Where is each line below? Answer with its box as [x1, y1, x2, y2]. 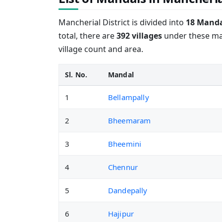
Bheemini [108, 139, 142, 149]
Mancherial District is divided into [58, 17, 186, 28]
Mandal [108, 70, 134, 79]
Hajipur [108, 209, 134, 219]
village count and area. [58, 44, 143, 55]
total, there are [58, 30, 116, 41]
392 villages [116, 30, 162, 41]
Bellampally [108, 92, 149, 102]
